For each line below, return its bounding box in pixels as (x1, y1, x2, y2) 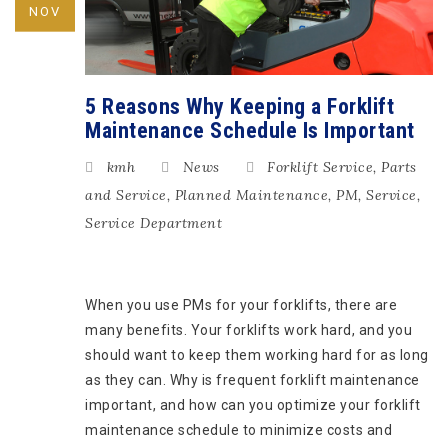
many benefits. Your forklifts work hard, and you (85, 322, 412, 339)
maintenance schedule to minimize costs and (85, 422, 392, 439)
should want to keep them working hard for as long (85, 347, 429, 364)
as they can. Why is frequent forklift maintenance (85, 372, 420, 389)
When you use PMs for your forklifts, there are (85, 297, 397, 314)
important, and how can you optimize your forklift (85, 397, 421, 414)
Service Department (85, 214, 222, 233)
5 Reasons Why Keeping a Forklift (85, 94, 394, 120)
